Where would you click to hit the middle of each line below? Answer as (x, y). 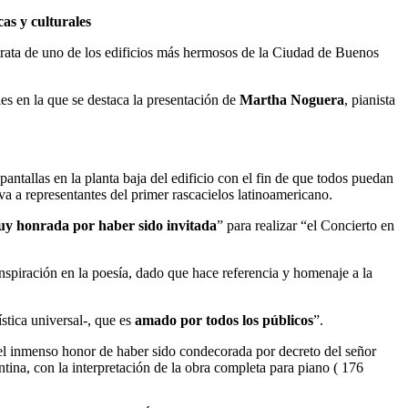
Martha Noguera (292, 99)
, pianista (370, 99)
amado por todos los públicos (224, 320)
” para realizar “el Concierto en (306, 225)
